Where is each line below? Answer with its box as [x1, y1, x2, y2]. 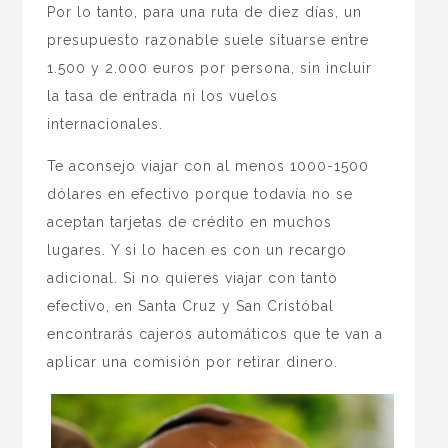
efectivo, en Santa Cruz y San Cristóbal [47, 298, 335, 315]
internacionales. [47, 116, 164, 133]
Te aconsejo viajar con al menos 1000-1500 [47, 158, 370, 175]
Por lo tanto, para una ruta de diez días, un [47, 4, 363, 21]
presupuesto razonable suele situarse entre [47, 32, 370, 49]
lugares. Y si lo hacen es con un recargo [47, 242, 348, 259]
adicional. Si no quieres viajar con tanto [47, 270, 339, 287]
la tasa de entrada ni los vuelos [47, 88, 279, 105]
